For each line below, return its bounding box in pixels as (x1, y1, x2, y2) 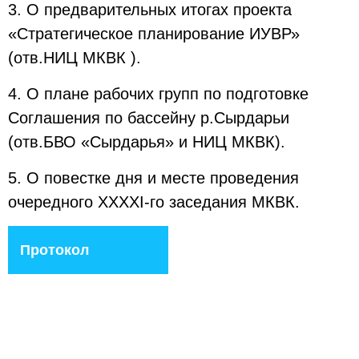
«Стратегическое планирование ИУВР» (8, 25, 300, 42)
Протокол (20, 242, 89, 258)
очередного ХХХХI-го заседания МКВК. (8, 193, 300, 211)
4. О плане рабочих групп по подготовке (8, 85, 309, 103)
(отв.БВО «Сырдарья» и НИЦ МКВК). (8, 133, 285, 151)
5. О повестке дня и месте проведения (8, 169, 299, 187)
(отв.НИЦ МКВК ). (8, 49, 141, 67)
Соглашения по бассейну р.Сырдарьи (8, 109, 289, 127)
